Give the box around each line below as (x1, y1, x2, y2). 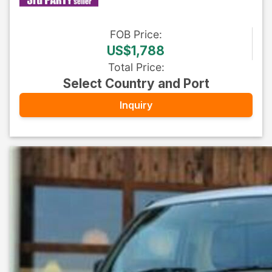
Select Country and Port (63, 76, 209, 91)
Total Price (107, 61, 161, 73)
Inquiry (120, 98, 152, 111)
